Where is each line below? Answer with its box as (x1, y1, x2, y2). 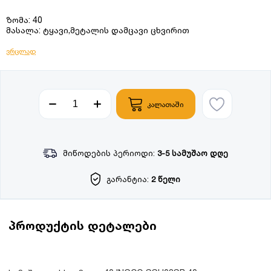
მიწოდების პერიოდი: (62, 148, 155, 158)
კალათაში (146, 99, 183, 109)
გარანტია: (106, 174, 149, 184)
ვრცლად (6, 47, 36, 56)
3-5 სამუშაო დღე (157, 148, 228, 158)
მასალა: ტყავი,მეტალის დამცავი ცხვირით (6, 25, 189, 36)
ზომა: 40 (6, 15, 42, 25)
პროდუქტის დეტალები (8, 218, 157, 233)
